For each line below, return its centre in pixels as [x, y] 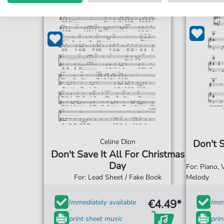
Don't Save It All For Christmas [117, 154]
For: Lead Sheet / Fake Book [117, 177]
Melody [198, 177]
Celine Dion [117, 142]
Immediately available [102, 202]
